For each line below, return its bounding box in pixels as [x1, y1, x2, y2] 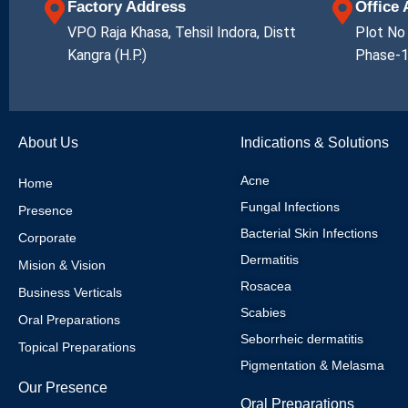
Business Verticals [18, 285, 122, 300]
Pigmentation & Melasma [240, 358, 384, 372]
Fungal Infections [240, 199, 340, 214]
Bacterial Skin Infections [240, 226, 378, 240]
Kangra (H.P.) [67, 46, 147, 64]
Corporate [18, 230, 76, 245]
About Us [18, 135, 78, 150]
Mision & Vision [18, 258, 106, 272]
